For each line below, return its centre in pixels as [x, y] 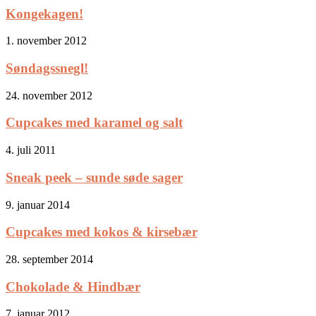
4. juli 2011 [31, 150]
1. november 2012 [46, 41]
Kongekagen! [44, 13]
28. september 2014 [49, 259]
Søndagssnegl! [47, 68]
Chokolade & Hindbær [73, 286]
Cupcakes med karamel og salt [94, 123]
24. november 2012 [49, 95]
